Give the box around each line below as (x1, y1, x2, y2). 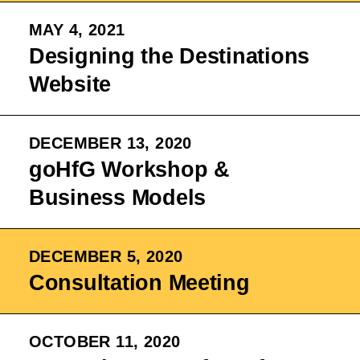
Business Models (29, 186, 206, 210)
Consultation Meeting (29, 271, 250, 295)
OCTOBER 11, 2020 (29, 333, 181, 350)
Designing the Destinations (29, 44, 310, 68)
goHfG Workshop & (29, 157, 230, 182)
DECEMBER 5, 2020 (29, 247, 183, 265)
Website (29, 72, 112, 96)
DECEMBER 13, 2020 (29, 134, 192, 152)
